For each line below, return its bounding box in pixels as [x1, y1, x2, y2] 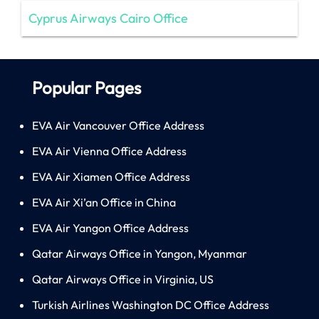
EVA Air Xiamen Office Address [32, 169, 190, 184]
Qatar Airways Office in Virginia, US [32, 271, 214, 286]
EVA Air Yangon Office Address [32, 220, 189, 235]
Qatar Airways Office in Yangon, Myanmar [32, 246, 247, 261]
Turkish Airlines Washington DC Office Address [32, 297, 269, 312]
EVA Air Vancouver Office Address [32, 117, 204, 132]
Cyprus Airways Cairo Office [28, 9, 188, 26]
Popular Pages [32, 76, 141, 98]
